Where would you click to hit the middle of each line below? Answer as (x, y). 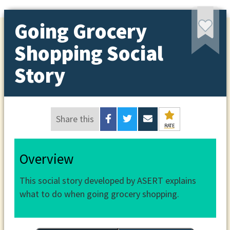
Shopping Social (89, 53)
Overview (46, 159)
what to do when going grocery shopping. (99, 194)
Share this (75, 119)
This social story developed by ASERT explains (108, 180)
